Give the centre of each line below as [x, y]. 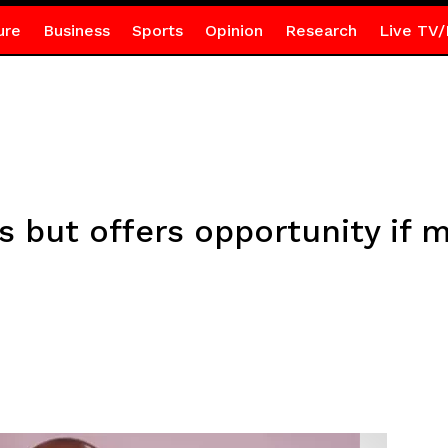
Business [76, 30]
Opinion [233, 30]
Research [320, 30]
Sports [157, 30]
